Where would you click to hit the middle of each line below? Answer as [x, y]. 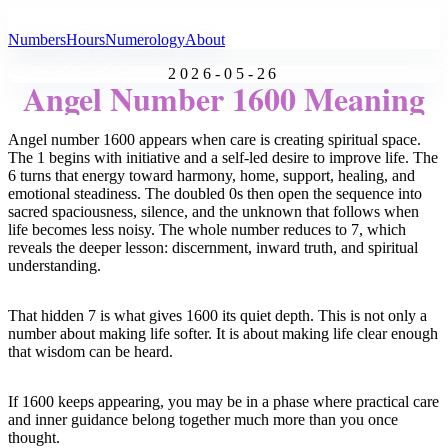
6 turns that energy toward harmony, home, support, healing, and [211, 175]
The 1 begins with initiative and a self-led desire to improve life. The [223, 157]
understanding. [54, 265]
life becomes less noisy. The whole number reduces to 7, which [207, 229]
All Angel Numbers [75, 19]
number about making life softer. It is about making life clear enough [223, 333]
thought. [34, 437]
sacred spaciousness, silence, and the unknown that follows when [213, 211]
